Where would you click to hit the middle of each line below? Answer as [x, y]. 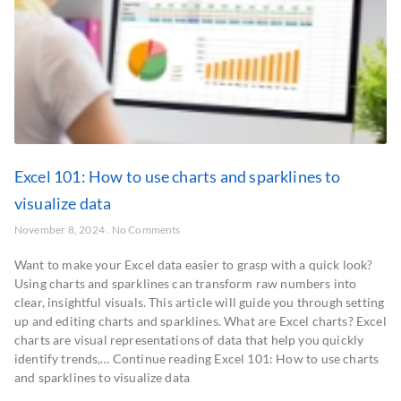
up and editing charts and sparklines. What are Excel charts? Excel [200, 321]
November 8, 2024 [61, 230]
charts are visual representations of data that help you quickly [189, 340]
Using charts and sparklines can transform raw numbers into [186, 283]
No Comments [145, 230]
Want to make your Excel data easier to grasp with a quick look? [194, 264]
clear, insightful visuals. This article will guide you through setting [200, 302]
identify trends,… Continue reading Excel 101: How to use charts [197, 358]
